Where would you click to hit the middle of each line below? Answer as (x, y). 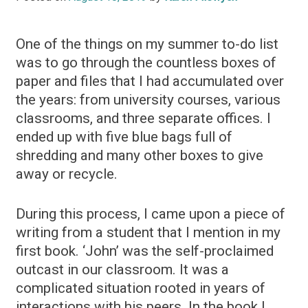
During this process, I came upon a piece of (151, 214)
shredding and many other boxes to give (140, 156)
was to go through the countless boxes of (146, 63)
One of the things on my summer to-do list (147, 44)
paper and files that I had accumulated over (150, 81)
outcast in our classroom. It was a (122, 270)
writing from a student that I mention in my (148, 233)
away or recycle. (67, 174)
